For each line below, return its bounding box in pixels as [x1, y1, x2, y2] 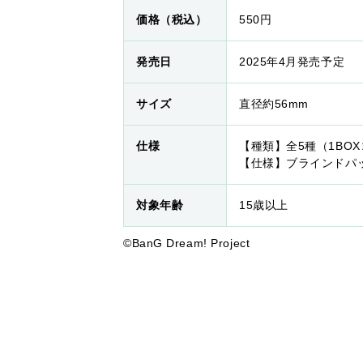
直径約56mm [239, 97, 309, 110]
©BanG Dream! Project [123, 237, 250, 250]
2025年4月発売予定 [239, 55, 345, 68]
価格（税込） [136, 13, 207, 26]
